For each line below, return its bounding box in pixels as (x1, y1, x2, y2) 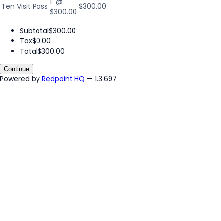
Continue (4, 65, 29, 73)
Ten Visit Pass (1, 1, 48, 11)
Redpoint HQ (42, 74, 85, 84)
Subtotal (20, 25, 49, 36)
